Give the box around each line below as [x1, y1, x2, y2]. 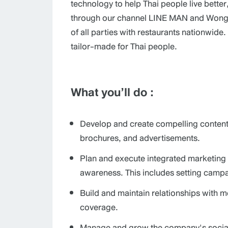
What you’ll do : [71, 83, 154, 101]
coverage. [80, 200, 118, 214]
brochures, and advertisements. [80, 131, 200, 145]
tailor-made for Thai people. [71, 39, 177, 53]
